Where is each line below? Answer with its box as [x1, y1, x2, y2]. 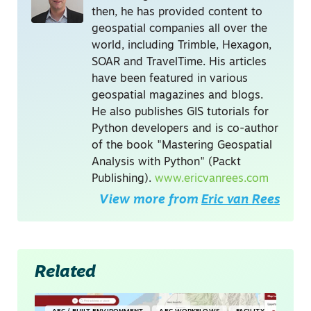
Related [35, 264, 96, 282]
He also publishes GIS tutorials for [92, 107, 269, 119]
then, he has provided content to [92, 7, 262, 19]
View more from [99, 194, 199, 207]
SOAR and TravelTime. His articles [92, 57, 267, 69]
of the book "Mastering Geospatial [92, 140, 272, 152]
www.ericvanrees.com [155, 174, 269, 185]
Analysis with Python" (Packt [92, 157, 241, 169]
